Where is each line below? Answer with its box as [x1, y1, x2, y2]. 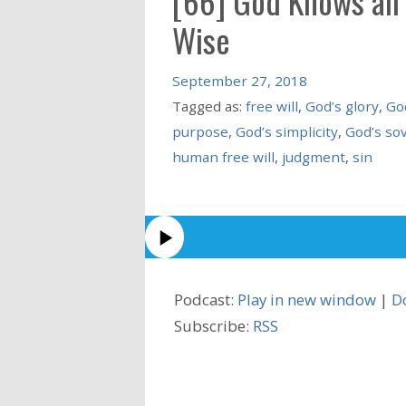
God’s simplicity [235, 121, 338, 140]
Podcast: [174, 288, 237, 310]
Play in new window [237, 288, 376, 310]
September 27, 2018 [171, 71, 307, 90]
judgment [281, 147, 345, 166]
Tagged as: [171, 96, 246, 115]
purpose [171, 121, 228, 140]
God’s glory [304, 96, 379, 115]
